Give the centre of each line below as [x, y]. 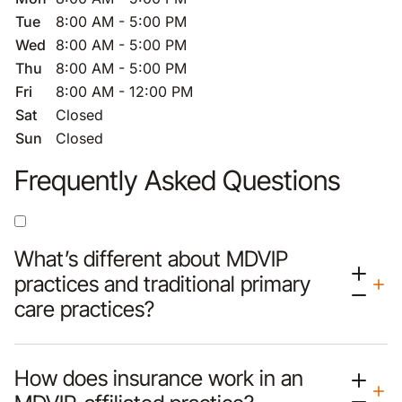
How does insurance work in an [159, 378]
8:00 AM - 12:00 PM [124, 92]
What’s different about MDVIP [151, 259]
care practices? [84, 309]
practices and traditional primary [162, 284]
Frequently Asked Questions [177, 180]
